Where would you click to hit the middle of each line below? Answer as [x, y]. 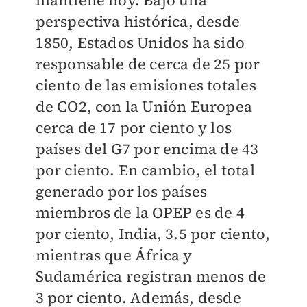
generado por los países [121, 192]
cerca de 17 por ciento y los [134, 128]
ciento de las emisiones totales [146, 85]
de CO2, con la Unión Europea [144, 107]
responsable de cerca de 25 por [148, 64]
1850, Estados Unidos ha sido [140, 43]
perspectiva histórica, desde [138, 22]
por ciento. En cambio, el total [145, 170]
